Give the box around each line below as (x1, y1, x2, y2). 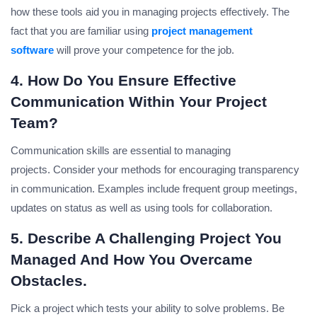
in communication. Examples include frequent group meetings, (11, 183, 297, 195)
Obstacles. (11, 272, 87, 289)
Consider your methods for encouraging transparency (53, 163, 299, 176)
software (11, 44, 54, 57)
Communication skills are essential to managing (11, 144, 231, 157)
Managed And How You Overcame (11, 251, 253, 268)
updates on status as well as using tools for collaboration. (11, 202, 272, 214)
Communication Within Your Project (11, 93, 267, 110)
